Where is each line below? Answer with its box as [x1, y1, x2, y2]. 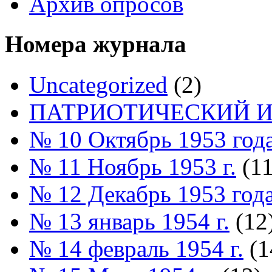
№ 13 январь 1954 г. [29, 208, 229, 234]
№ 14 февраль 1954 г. [29, 235, 243, 262]
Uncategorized [29, 71, 168, 98]
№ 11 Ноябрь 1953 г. [29, 153, 236, 180]
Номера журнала [5, 31, 186, 58]
